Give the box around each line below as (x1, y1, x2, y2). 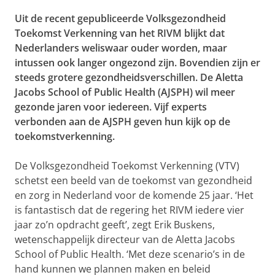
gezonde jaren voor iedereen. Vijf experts (15, 100, 207, 114)
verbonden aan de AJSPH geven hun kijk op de (15, 115, 230, 129)
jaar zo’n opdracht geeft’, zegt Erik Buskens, (15, 218, 215, 232)
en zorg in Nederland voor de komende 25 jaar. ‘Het (15, 188, 254, 203)
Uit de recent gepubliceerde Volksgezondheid (15, 12, 226, 26)
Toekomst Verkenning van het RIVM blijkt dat (15, 26, 225, 41)
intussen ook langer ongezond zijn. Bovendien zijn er (15, 56, 260, 70)
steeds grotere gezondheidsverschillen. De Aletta (15, 71, 243, 85)
